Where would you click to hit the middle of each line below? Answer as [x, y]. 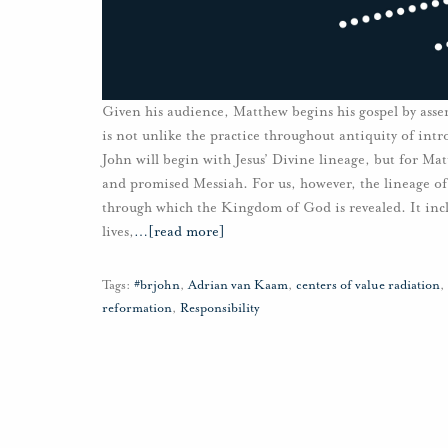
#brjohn [157, 285]
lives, [118, 232]
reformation [137, 308]
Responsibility [220, 308]
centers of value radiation [368, 285]
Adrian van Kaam [238, 285]
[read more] [186, 232]
